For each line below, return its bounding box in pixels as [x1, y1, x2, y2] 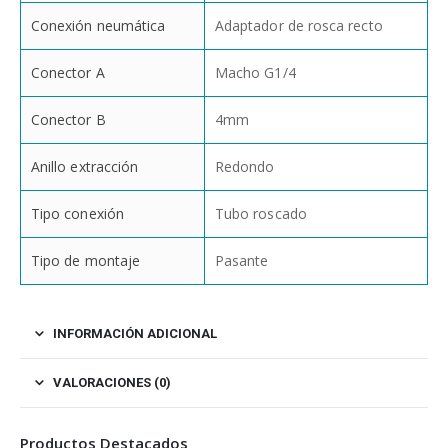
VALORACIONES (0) [53, 375, 171, 391]
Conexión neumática [31, 16, 166, 36]
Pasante [215, 251, 269, 271]
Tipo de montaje [31, 251, 141, 271]
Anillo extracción [31, 157, 139, 177]
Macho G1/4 [215, 63, 296, 83]
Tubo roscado [215, 204, 307, 224]
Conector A [31, 63, 105, 83]
